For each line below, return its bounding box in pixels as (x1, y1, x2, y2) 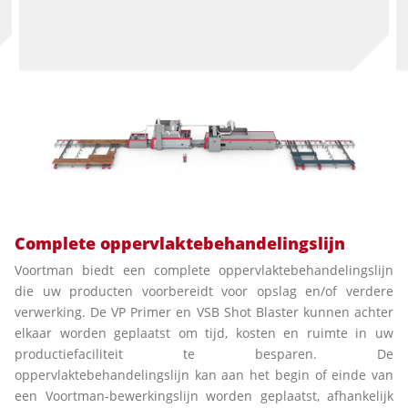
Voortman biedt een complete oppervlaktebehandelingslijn (15, 261, 393, 280)
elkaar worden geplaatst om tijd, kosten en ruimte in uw (15, 324, 393, 342)
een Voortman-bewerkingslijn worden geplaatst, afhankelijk (15, 387, 393, 405)
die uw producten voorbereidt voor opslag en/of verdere (15, 282, 393, 301)
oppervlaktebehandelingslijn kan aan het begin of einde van (15, 366, 393, 384)
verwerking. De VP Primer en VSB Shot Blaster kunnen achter (15, 303, 393, 321)
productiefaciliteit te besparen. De (15, 345, 393, 363)
